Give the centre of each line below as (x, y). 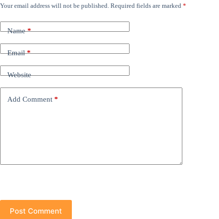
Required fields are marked (147, 5)
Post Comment (36, 211)
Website (19, 75)
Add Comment (30, 99)
